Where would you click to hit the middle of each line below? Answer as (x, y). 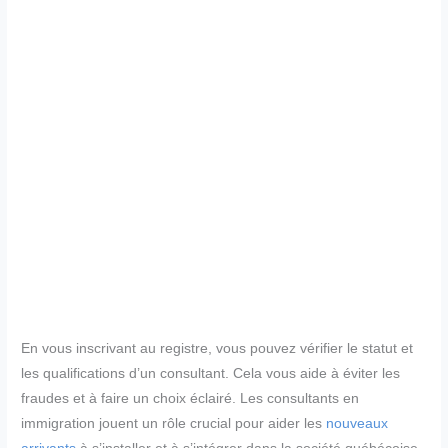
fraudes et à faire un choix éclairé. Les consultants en (190, 398)
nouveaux (357, 423)
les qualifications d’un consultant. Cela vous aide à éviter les (211, 373)
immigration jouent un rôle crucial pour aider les (174, 423)
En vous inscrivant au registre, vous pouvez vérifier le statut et (217, 348)
